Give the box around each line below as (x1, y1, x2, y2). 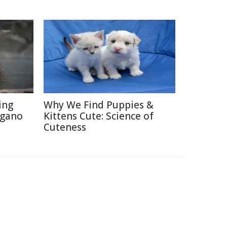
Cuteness (44, 121, 86, 134)
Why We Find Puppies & (44, 98, 154, 111)
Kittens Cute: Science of (44, 109, 154, 123)
